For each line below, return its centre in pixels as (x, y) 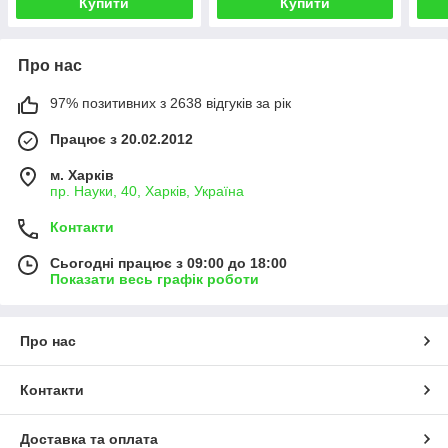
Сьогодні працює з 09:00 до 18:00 (168, 262)
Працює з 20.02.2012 (121, 138)
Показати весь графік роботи (154, 278)
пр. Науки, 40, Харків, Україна (147, 190)
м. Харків (82, 174)
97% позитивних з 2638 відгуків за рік (170, 102)
